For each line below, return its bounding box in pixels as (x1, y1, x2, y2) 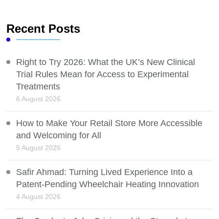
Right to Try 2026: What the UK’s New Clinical (16, 57, 196, 67)
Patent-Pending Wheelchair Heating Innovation (16, 179, 199, 190)
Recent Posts (6, 22, 81, 36)
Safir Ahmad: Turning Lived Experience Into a (16, 167, 193, 177)
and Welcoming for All (16, 131, 102, 141)
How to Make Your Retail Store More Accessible (16, 118, 203, 129)
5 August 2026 (16, 144, 61, 152)
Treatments (16, 82, 61, 92)
